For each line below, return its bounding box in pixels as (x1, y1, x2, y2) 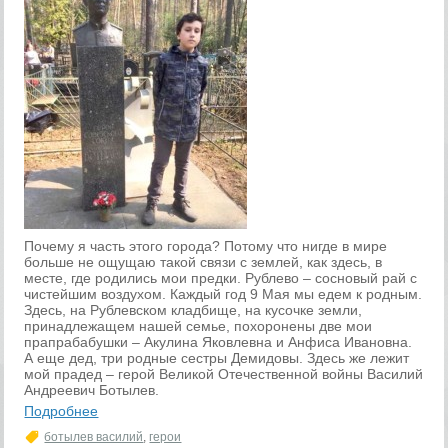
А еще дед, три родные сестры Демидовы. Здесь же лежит (24, 350, 410, 366)
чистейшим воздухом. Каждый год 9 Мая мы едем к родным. (24, 286, 423, 302)
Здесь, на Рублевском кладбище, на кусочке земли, (24, 302, 363, 318)
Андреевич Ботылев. (24, 382, 160, 398)
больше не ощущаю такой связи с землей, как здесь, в (24, 254, 383, 270)
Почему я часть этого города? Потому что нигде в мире (24, 238, 388, 254)
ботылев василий (44, 430, 144, 444)
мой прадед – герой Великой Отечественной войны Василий (24, 366, 424, 382)
